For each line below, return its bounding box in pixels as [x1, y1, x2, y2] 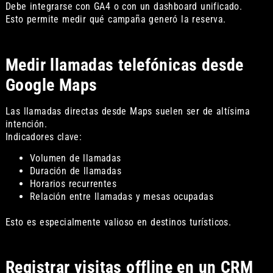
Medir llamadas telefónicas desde [5, 54, 244, 75]
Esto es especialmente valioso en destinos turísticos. [5, 216, 232, 228]
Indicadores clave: [5, 130, 82, 143]
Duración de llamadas [29, 165, 121, 177]
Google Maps [5, 74, 97, 95]
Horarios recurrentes [29, 177, 116, 190]
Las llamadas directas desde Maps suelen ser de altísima [5, 105, 250, 117]
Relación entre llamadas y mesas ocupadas [29, 190, 213, 202]
